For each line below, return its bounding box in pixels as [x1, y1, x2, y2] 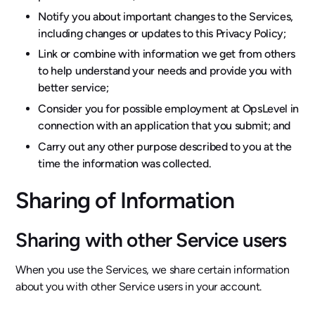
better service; [38, 81, 109, 95]
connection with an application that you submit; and [38, 118, 291, 132]
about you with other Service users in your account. [15, 279, 262, 293]
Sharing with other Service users [15, 227, 287, 252]
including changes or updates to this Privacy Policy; [38, 26, 286, 40]
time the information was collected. [38, 156, 212, 170]
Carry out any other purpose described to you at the [38, 139, 292, 153]
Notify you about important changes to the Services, [38, 9, 294, 23]
